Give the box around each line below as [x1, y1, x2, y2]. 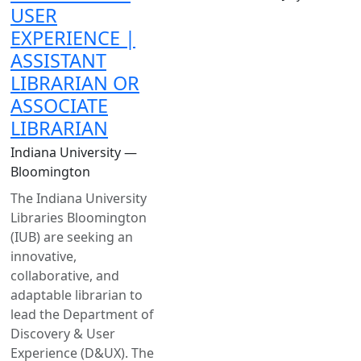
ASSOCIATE [10, 92, 108, 118]
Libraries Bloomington [10, 208, 147, 226]
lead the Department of [10, 305, 154, 323]
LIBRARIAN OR [10, 69, 139, 96]
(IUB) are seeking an [10, 227, 133, 246]
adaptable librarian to [10, 285, 143, 304]
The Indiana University [10, 189, 147, 207]
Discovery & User [10, 324, 115, 342]
